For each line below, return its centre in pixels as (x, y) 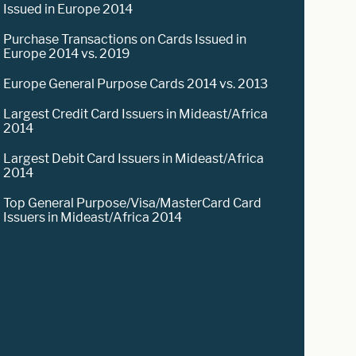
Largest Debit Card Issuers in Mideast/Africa (134, 158)
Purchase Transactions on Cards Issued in (125, 39)
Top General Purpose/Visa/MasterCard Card (133, 203)
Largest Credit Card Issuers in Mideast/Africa (136, 114)
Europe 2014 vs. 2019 (67, 53)
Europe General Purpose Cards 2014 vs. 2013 (136, 83)
